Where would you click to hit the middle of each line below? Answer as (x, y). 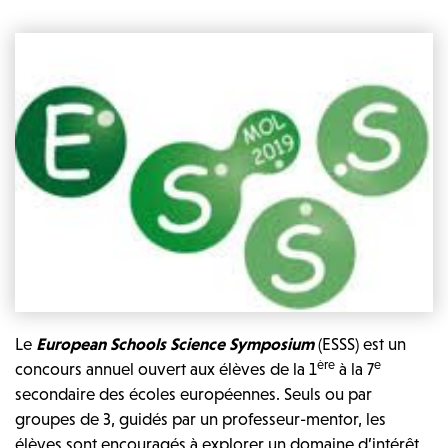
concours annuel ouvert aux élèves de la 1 (166, 368)
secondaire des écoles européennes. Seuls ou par (193, 393)
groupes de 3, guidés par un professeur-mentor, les (200, 418)
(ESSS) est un (360, 343)
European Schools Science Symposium (175, 343)
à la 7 (354, 368)
